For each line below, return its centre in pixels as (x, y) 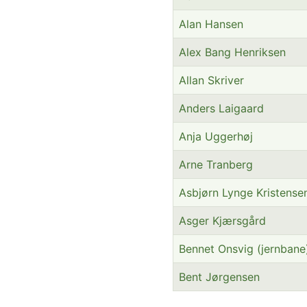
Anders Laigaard (221, 109)
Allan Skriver (211, 81)
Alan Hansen (211, 24)
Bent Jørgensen (219, 277)
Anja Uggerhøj (216, 137)
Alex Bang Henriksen (232, 52)
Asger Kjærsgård (222, 221)
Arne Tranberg (216, 165)
